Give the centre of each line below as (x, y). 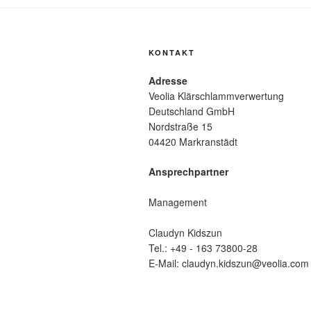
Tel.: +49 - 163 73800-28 (203, 248)
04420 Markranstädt (193, 142)
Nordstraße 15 (180, 127)
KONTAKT (172, 53)
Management (178, 202)
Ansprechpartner (188, 172)
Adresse (168, 81)
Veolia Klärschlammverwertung (216, 96)
